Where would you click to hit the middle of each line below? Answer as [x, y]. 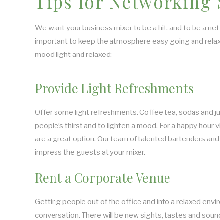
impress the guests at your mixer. [90, 152]
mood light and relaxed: [73, 55]
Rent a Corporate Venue [103, 177]
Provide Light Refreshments [114, 88]
